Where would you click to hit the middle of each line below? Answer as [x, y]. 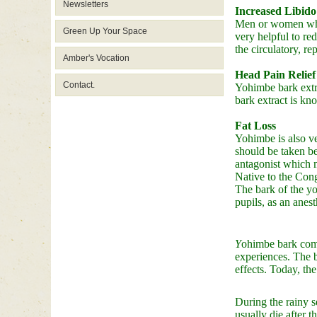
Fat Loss [255, 126]
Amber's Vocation [96, 58]
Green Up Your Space [105, 31]
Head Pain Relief [275, 75]
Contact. [79, 85]
